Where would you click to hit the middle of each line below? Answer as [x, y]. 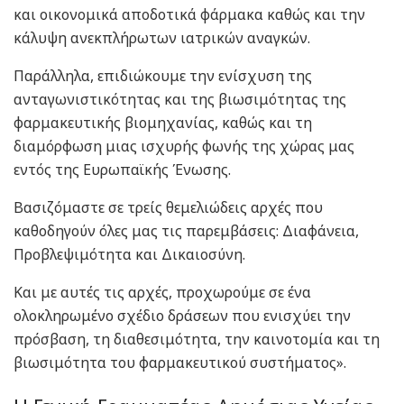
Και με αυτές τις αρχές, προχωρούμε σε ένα [162, 292]
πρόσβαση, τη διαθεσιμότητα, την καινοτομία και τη [197, 339]
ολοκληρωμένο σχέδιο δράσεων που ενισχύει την [182, 315]
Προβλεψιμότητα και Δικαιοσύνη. [129, 254]
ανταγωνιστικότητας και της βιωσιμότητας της [180, 99]
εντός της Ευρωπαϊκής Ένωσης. [122, 169]
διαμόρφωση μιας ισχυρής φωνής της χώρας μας [184, 146]
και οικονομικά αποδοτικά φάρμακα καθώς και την [189, 14]
